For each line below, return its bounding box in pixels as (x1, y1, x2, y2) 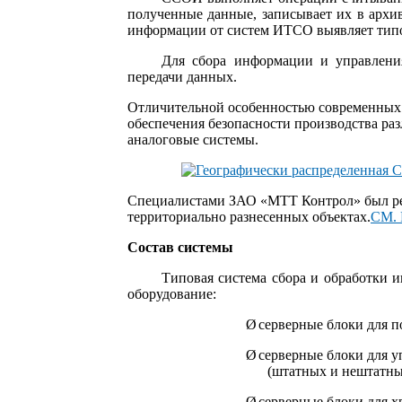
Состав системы (127, 239, 233, 255)
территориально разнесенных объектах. (127, 208, 371, 224)
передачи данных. (127, 68, 237, 84)
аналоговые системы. (127, 131, 258, 147)
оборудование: (127, 285, 216, 301)
